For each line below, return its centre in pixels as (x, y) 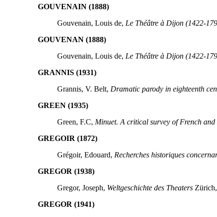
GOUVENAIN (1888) (73, 6)
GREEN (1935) (63, 105)
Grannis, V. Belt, (84, 89)
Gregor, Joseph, (82, 187)
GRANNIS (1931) (67, 72)
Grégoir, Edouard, (85, 155)
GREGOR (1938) (66, 171)
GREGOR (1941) (66, 204)
